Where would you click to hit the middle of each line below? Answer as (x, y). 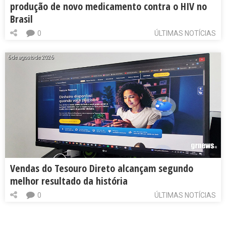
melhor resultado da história (69, 181)
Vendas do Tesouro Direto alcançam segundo (102, 168)
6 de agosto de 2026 (31, 57)
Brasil (21, 19)
